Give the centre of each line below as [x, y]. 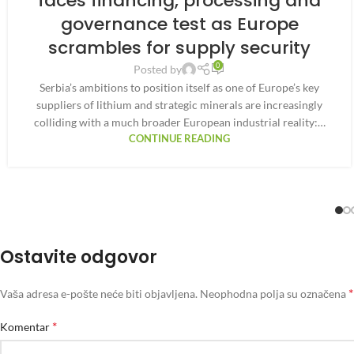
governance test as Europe [179, 24]
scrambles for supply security [180, 48]
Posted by [158, 70]
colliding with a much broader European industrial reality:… [179, 122]
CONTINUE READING [180, 139]
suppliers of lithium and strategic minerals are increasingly [180, 105]
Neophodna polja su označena [274, 294]
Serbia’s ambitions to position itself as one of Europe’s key [180, 88]
